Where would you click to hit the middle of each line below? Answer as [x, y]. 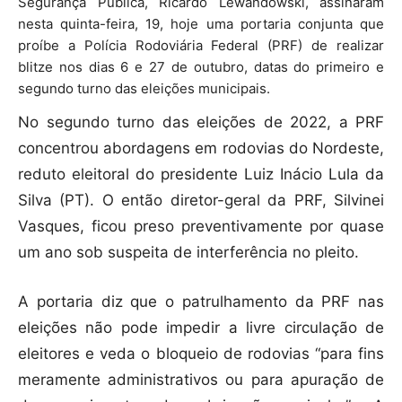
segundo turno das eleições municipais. [144, 88]
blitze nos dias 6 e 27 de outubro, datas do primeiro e [201, 66]
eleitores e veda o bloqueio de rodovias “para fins [201, 353]
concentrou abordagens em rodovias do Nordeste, [201, 148]
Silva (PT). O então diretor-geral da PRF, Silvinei [201, 200]
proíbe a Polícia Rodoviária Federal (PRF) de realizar [201, 45]
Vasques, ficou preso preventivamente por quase [201, 226]
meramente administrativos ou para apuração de [201, 379]
